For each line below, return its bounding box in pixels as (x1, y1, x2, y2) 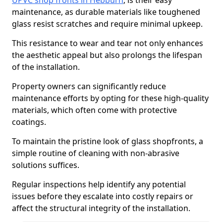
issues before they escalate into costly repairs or (12, 191, 193, 202)
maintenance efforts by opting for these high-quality (12, 93, 209, 104)
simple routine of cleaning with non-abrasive (12, 148, 179, 159)
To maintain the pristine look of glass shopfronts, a (12, 136, 203, 147)
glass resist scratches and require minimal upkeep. (12, 18, 203, 29)
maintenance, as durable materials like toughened (12, 6, 200, 17)
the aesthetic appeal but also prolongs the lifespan (12, 50, 202, 60)
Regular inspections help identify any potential (12, 179, 186, 190)
